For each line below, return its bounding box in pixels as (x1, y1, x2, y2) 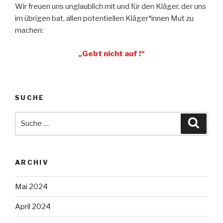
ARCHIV (15, 158, 49, 166)
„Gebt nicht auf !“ (78, 49, 145, 58)
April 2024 (15, 202, 51, 211)
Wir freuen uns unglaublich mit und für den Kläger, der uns (15, 2, 206, 11)
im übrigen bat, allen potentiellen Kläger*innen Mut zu (15, 14, 194, 23)
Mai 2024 (15, 182, 48, 191)
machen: (15, 26, 43, 35)
